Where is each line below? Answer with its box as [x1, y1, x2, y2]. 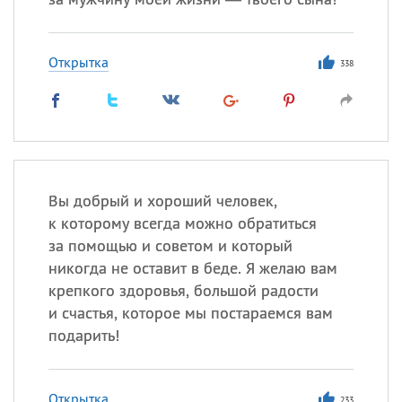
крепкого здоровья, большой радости [48, 280, 319, 301]
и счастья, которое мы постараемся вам [48, 302, 333, 323]
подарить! [48, 325, 119, 345]
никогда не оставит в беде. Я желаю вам [48, 258, 337, 278]
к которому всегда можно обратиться [48, 213, 317, 233]
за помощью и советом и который [48, 235, 293, 256]
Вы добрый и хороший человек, [48, 190, 277, 211]
